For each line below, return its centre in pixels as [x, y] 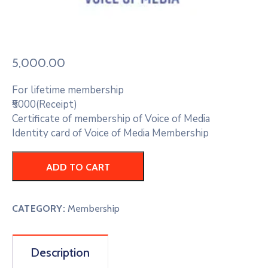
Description [60, 253]
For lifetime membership [68, 90]
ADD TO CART [78, 167]
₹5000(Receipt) [45, 105]
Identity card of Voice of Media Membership [110, 133]
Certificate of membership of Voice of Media [111, 119]
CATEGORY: [40, 209]
